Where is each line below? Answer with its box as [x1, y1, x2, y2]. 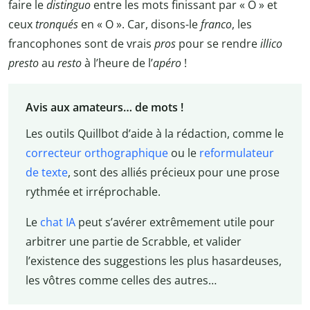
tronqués [35, 16, 81, 32]
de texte [25, 165, 68, 181]
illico [260, 35, 282, 51]
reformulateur [199, 145, 274, 161]
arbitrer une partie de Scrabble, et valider [25, 234, 241, 250]
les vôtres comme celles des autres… [25, 273, 217, 289]
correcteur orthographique [25, 145, 168, 161]
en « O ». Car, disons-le [81, 16, 201, 32]
